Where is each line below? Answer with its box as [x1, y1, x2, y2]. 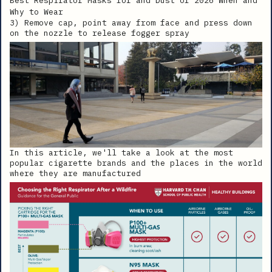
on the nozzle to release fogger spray [10, 27, 189, 38]
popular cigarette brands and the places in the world [10, 157, 262, 168]
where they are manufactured [10, 168, 141, 178]
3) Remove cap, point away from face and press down [10, 17, 253, 28]
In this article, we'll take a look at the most [10, 147, 233, 158]
